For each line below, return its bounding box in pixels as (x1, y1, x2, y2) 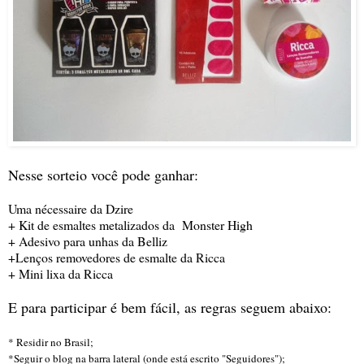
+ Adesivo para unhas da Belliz (8, 232, 167, 249)
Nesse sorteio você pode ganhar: (8, 164, 203, 184)
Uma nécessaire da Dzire (8, 199, 133, 217)
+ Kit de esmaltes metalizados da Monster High (8, 215, 253, 233)
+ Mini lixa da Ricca (8, 264, 113, 282)
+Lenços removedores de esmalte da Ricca (8, 248, 225, 266)
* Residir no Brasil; (8, 334, 93, 349)
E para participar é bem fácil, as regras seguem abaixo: (8, 297, 331, 317)
